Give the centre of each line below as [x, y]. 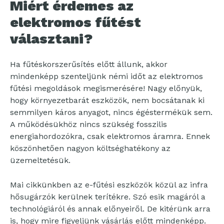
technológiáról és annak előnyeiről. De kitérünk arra [110, 208]
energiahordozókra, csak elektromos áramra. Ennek [110, 136]
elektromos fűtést [75, 22]
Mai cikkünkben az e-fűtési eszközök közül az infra [109, 184]
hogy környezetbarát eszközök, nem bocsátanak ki [107, 100]
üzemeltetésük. [40, 160]
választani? [51, 38]
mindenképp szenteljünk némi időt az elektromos [106, 76]
